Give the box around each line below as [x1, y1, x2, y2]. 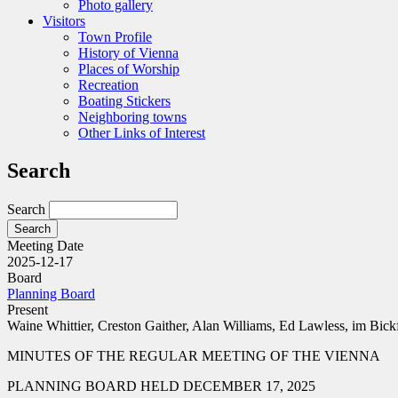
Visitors [43, 12, 85, 28]
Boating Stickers [78, 92, 171, 108]
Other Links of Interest [78, 124, 205, 140]
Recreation [78, 76, 139, 92]
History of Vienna [78, 44, 179, 60]
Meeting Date [7, 237, 84, 253]
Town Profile [78, 28, 152, 44]
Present [7, 301, 48, 317]
